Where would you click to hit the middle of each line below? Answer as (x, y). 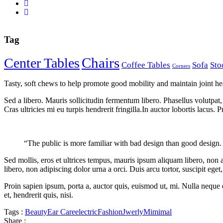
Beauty (36, 212)
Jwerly (133, 212)
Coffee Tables (146, 65)
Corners (181, 66)
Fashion (110, 212)
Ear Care (61, 212)
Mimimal (158, 212)
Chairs (101, 62)
